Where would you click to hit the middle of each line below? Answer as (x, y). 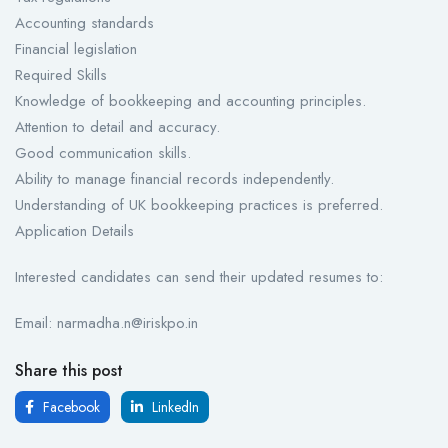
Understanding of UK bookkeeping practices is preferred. (199, 205)
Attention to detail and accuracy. (117, 127)
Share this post (69, 371)
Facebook (69, 407)
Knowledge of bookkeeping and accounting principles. (190, 101)
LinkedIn (173, 407)
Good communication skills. (103, 153)
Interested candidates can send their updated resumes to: (199, 277)
